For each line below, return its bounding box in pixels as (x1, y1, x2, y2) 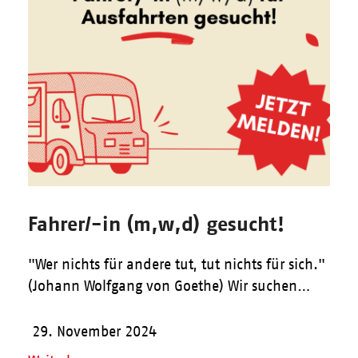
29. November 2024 (31, 324, 157, 340)
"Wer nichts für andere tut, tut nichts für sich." (27, 257, 325, 273)
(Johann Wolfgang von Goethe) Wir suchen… (27, 278, 311, 295)
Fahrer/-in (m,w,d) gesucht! (27, 212, 284, 236)
